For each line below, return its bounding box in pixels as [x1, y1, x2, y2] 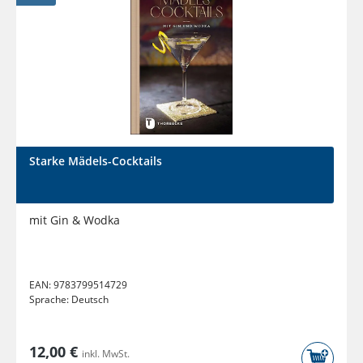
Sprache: [29, 293, 71, 307]
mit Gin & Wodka [29, 212, 120, 228]
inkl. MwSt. [82, 347, 130, 361]
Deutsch [71, 293, 109, 307]
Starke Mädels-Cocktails [29, 153, 162, 169]
